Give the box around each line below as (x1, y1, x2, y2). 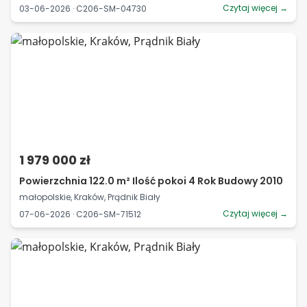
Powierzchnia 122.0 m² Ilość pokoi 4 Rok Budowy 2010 (19, 174, 283, 188)
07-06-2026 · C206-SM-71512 (19, 208, 141, 220)
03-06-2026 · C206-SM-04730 (19, 2, 147, 14)
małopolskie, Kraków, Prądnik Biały (19, 191, 160, 203)
